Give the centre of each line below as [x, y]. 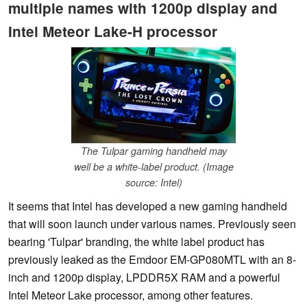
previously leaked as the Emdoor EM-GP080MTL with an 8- [152, 260]
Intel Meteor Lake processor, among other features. [131, 295]
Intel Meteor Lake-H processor [113, 31]
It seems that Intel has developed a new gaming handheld [148, 206]
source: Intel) [153, 183]
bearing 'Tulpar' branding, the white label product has [136, 242]
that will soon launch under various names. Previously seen [152, 224]
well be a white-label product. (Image [153, 167]
